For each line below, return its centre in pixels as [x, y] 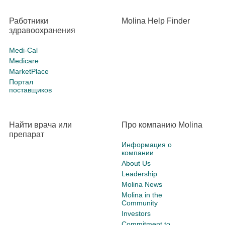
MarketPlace [29, 72]
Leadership [139, 174]
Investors [136, 214]
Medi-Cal [23, 50]
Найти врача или [40, 125]
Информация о [147, 145]
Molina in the [142, 195]
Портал [21, 82]
